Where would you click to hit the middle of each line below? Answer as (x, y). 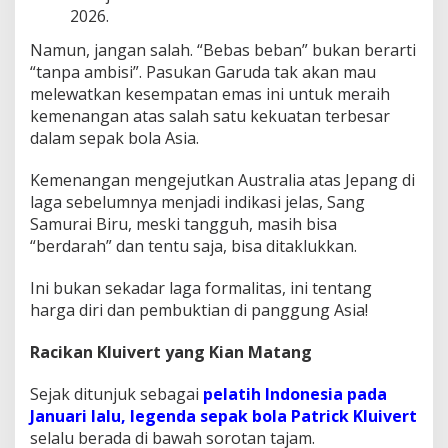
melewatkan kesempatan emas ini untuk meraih (210, 93)
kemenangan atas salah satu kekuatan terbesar (210, 115)
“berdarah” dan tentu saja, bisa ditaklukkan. (193, 245)
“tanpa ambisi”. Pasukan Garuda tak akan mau (203, 71)
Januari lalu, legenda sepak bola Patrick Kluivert (223, 415)
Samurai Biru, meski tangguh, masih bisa (183, 223)
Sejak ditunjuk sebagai (116, 393)
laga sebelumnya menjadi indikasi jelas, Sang (197, 201)
